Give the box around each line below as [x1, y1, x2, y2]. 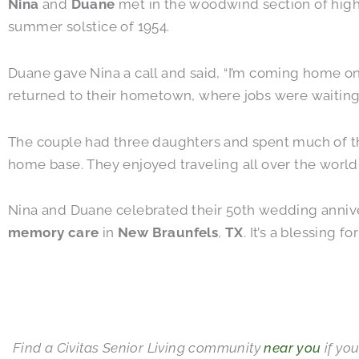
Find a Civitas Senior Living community [12, 340, 264, 357]
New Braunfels [118, 224, 219, 241]
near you [264, 340, 321, 357]
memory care [8, 224, 99, 241]
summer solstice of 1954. [8, 18, 170, 35]
